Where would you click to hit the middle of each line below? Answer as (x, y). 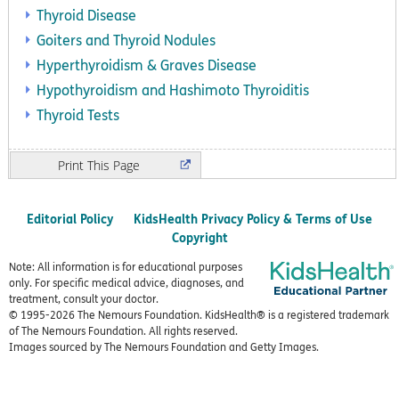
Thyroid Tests (78, 115)
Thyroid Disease (86, 16)
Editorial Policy (70, 219)
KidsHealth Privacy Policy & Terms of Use (253, 219)
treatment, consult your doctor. (84, 300)
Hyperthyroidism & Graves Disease (147, 65)
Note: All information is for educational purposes (126, 268)
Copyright (199, 238)
